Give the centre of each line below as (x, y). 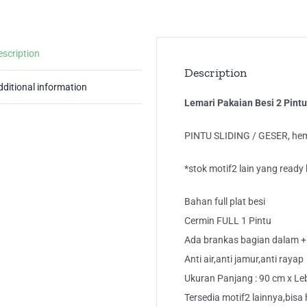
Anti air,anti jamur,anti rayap (244, 259)
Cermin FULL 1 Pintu (228, 221)
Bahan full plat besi (225, 202)
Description (216, 73)
